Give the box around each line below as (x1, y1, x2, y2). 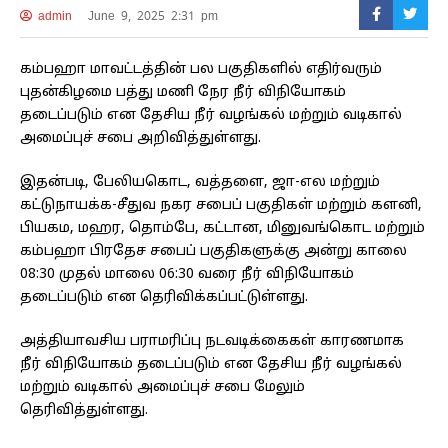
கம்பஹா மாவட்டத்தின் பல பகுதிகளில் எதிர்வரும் (20, 61, 382, 79)
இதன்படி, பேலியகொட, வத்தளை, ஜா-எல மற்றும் (20, 174, 380, 192)
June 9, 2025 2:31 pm (87, 8, 218, 25)
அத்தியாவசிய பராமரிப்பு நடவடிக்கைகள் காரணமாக (20, 333, 404, 351)
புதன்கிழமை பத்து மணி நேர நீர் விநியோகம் (20, 84, 346, 102)
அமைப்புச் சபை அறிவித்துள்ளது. (20, 130, 261, 148)
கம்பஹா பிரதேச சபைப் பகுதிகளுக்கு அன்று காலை (20, 243, 407, 261)
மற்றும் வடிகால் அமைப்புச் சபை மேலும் (20, 379, 305, 397)
